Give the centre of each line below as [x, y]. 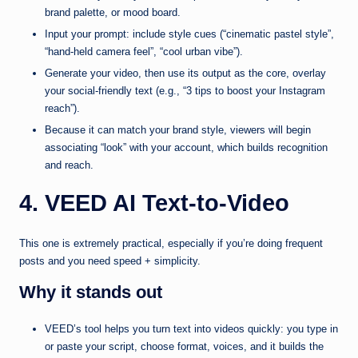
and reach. [69, 165]
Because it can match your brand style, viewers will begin [178, 130]
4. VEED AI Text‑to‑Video [154, 203]
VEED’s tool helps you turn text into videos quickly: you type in [191, 329]
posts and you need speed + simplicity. [110, 261]
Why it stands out [91, 292]
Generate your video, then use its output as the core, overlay [185, 74]
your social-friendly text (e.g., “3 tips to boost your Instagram [185, 91]
